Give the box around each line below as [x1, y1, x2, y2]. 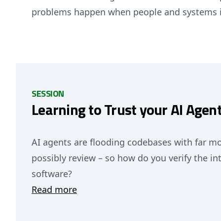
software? [32, 168, 74, 180]
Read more [32, 184, 77, 195]
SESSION [32, 87, 64, 100]
